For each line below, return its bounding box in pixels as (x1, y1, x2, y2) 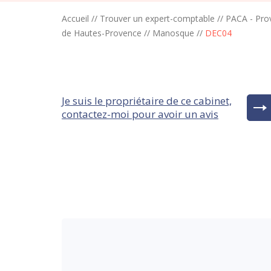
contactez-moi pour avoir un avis (62, 107, 218, 121)
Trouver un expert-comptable (100, 13, 215, 24)
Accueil (62, 13, 89, 24)
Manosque (152, 27, 194, 39)
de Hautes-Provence (62, 27, 142, 39)
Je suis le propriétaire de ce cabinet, (62, 94, 232, 108)
